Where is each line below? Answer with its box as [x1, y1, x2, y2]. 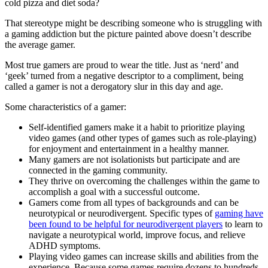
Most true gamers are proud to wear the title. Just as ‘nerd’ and [5, 59, 239, 70]
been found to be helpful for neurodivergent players [29, 218, 223, 229]
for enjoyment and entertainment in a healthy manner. [29, 143, 229, 154]
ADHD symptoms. [29, 240, 105, 251]
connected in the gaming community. [29, 165, 167, 175]
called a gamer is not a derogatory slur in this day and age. [5, 81, 223, 92]
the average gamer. [5, 39, 78, 50]
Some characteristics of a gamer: [5, 101, 129, 112]
